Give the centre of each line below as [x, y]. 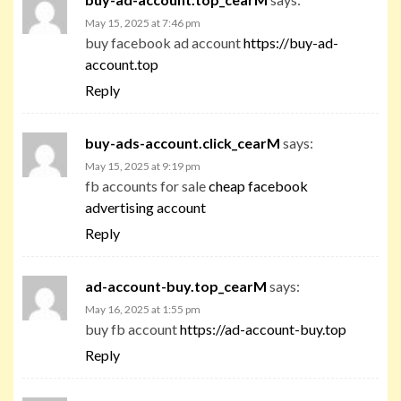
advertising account [145, 207]
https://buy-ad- [291, 42]
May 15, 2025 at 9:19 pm [143, 166]
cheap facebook [258, 185]
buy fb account [132, 328]
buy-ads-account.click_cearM [183, 142]
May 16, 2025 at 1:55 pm [143, 309]
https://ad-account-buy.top [263, 328]
